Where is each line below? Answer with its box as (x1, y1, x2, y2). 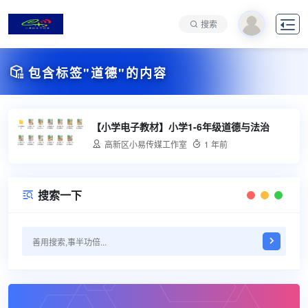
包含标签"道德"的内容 (28, 64, 167, 82)
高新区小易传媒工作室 (104, 137, 187, 150)
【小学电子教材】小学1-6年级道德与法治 (91, 119, 269, 133)
